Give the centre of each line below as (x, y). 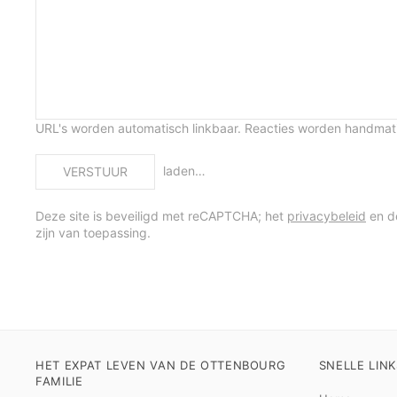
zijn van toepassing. (93, 233)
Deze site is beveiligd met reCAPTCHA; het (161, 216)
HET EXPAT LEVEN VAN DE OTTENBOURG (161, 365)
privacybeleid (327, 216)
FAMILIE (59, 381)
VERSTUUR (95, 171)
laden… (183, 171)
